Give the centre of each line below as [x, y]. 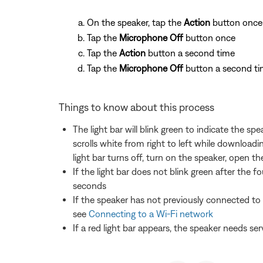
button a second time [190, 53]
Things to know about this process [136, 107]
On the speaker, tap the [135, 23]
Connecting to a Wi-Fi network [151, 214]
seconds [90, 186]
